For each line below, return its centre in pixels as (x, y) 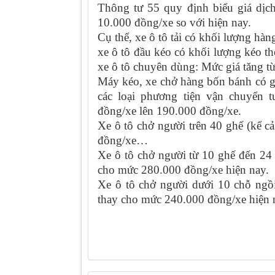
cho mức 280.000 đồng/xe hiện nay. (183, 170)
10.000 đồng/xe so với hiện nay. (174, 22)
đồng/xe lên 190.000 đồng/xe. (169, 111)
